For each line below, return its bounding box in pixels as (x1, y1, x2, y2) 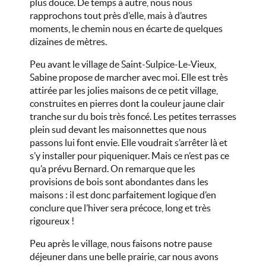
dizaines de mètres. (30, 36, 107, 47)
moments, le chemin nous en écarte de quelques (30, 23, 223, 34)
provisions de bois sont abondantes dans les (30, 176, 208, 187)
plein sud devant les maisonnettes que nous (30, 124, 207, 135)
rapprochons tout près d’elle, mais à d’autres (30, 10, 207, 21)
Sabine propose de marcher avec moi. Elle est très (30, 72, 228, 83)
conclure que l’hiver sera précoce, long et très (30, 202, 211, 213)
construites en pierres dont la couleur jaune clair (30, 98, 224, 109)
